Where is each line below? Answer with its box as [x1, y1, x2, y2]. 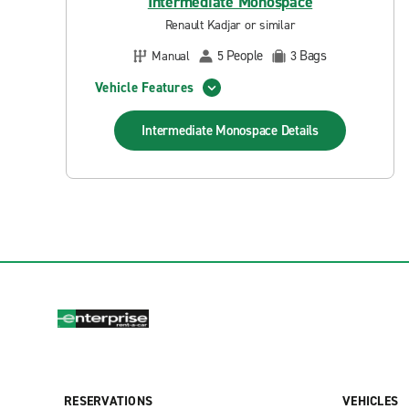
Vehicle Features [95, 78, 194, 97]
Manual [152, 47, 190, 65]
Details [280, 121, 319, 140]
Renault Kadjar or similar [164, 16, 296, 34]
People [225, 47, 263, 65]
